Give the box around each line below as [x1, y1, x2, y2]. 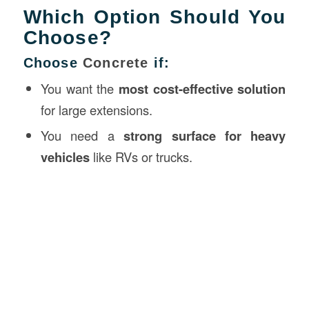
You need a [40, 126, 124, 144]
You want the [40, 79, 119, 97]
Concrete [83, 54, 149, 70]
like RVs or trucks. [89, 147, 192, 166]
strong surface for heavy [123, 126, 286, 145]
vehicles [40, 147, 90, 166]
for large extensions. [40, 100, 152, 119]
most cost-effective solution [119, 79, 286, 98]
